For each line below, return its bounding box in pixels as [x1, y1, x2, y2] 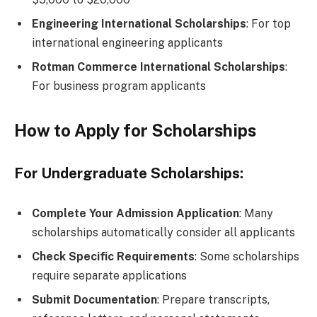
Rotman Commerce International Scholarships [32, 59, 285, 74]
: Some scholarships [195, 250, 299, 264]
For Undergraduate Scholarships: [14, 164, 243, 182]
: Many [239, 207, 273, 221]
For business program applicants [32, 79, 206, 93]
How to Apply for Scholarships [14, 120, 256, 140]
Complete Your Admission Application [32, 207, 239, 221]
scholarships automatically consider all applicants [32, 226, 295, 240]
